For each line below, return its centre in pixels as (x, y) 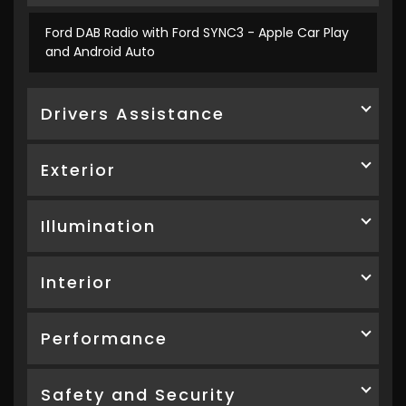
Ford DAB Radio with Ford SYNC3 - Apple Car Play (197, 33)
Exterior (78, 170)
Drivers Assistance (133, 114)
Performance (104, 339)
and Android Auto (100, 52)
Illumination (98, 227)
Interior (77, 283)
